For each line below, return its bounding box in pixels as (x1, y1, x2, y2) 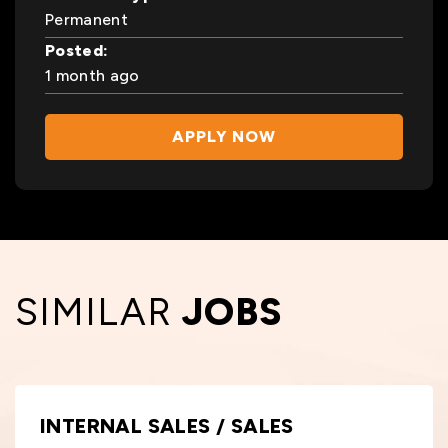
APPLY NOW (171, 126, 277, 146)
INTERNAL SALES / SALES (40, 413, 294, 438)
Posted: (45, 40, 109, 60)
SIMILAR (15, 288, 182, 335)
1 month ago (45, 65, 140, 85)
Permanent (45, 9, 128, 29)
